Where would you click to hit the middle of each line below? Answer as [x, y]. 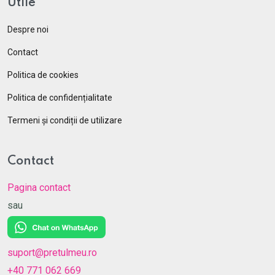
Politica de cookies [43, 75]
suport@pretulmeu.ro [52, 253]
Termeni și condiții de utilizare [65, 120]
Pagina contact [39, 188]
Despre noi [28, 29]
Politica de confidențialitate [60, 98]
